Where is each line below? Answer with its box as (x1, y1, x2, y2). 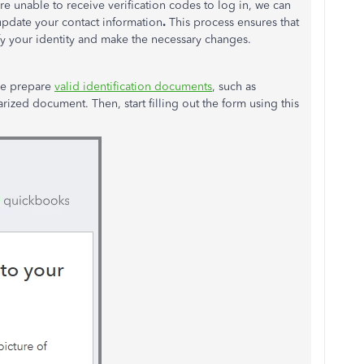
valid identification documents (54, 80, 212, 93)
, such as (212, 80, 256, 93)
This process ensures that (169, 15, 299, 29)
